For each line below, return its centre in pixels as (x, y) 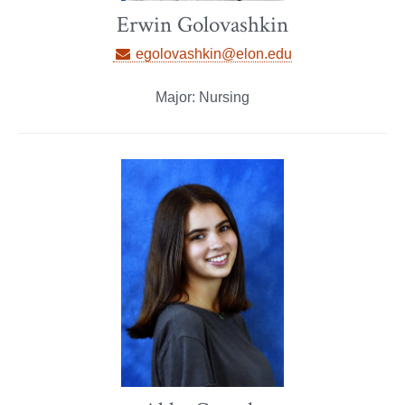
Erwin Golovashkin (202, 24)
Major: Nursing (202, 97)
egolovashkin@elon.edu (212, 53)
